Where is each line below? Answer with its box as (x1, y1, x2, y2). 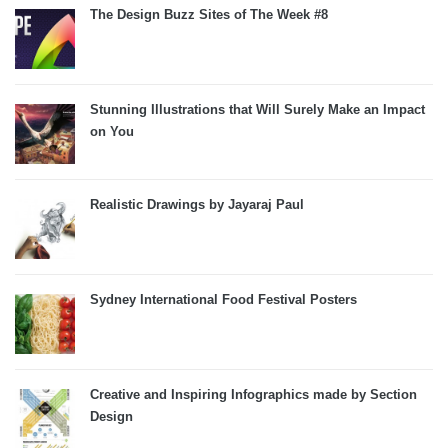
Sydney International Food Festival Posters (90, 292, 357, 307)
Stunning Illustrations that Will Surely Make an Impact (90, 102, 425, 117)
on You (90, 124, 134, 139)
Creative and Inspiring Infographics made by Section (90, 387, 417, 402)
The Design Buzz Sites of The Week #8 (90, 7, 328, 22)
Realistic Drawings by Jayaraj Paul (90, 197, 304, 212)
